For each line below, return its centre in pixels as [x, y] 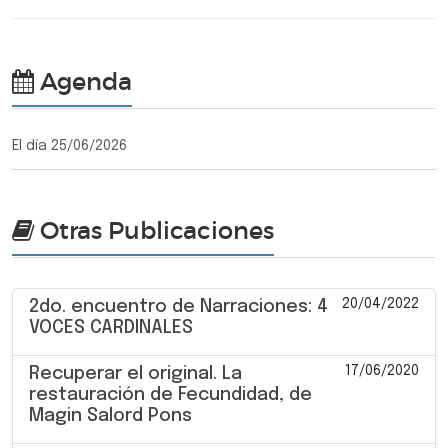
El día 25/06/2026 [69, 145]
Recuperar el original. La [135, 373]
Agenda [83, 81]
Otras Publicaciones [154, 230]
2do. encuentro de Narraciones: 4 [178, 306]
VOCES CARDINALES [111, 327]
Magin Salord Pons [110, 415]
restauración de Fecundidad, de [170, 394]
